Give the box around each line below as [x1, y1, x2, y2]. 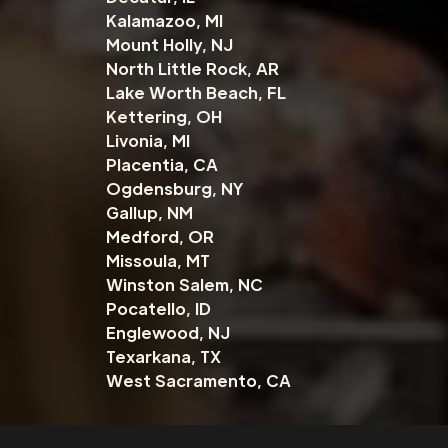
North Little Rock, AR [105, 58, 279, 80]
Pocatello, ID [105, 298, 211, 320]
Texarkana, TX [105, 346, 221, 368]
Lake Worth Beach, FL [105, 82, 286, 104]
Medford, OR [105, 226, 214, 248]
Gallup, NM [105, 202, 193, 224]
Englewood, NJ [105, 322, 230, 344]
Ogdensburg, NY [105, 178, 244, 200]
